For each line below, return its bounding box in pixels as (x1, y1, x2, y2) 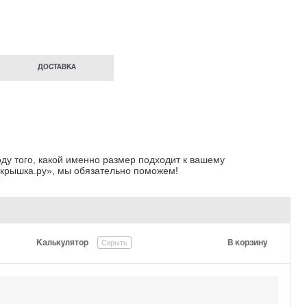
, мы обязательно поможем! (52, 164, 178, 176)
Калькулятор (36, 238, 90, 247)
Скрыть (101, 238, 127, 247)
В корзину (227, 238, 267, 247)
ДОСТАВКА (37, 64, 76, 71)
